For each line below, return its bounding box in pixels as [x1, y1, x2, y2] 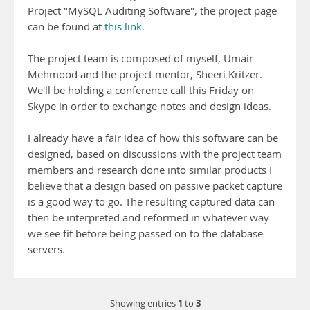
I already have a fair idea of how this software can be [28, 131, 278, 145]
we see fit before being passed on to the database [28, 227, 263, 240]
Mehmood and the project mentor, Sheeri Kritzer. [28, 68, 262, 81]
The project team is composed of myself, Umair [28, 52, 253, 65]
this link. [104, 20, 145, 33]
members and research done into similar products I [28, 163, 272, 176]
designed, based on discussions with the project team [28, 147, 282, 161]
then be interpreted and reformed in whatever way [28, 211, 269, 224]
